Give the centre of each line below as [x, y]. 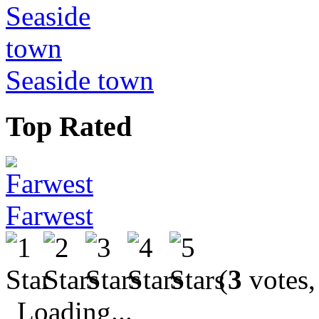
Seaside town [80, 80]
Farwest [49, 216]
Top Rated [69, 126]
